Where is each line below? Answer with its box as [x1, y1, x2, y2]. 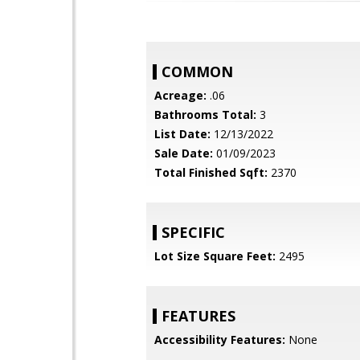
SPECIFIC [162, 223, 225, 242]
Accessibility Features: [154, 332, 285, 347]
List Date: [154, 126, 211, 141]
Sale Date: [154, 145, 213, 161]
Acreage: [154, 88, 207, 103]
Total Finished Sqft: [154, 165, 268, 180]
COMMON [162, 62, 233, 81]
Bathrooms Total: [154, 107, 256, 122]
